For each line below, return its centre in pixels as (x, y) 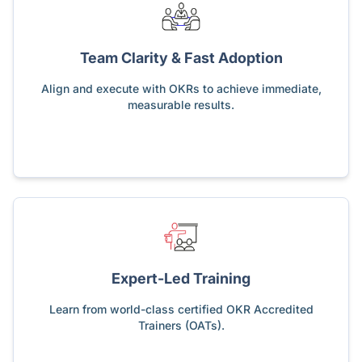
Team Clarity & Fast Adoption (181, 57)
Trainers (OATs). (181, 325)
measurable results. (181, 104)
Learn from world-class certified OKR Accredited (181, 309)
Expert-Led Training (181, 278)
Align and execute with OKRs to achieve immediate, (181, 88)
